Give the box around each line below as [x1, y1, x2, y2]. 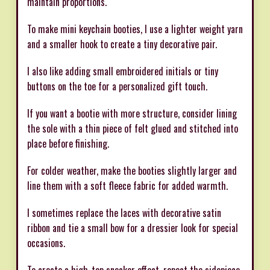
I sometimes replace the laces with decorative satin [27, 205, 221, 220]
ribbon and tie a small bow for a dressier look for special [27, 220, 238, 235]
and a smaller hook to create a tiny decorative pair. [27, 36, 217, 51]
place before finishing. [27, 136, 109, 151]
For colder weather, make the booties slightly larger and [27, 163, 237, 178]
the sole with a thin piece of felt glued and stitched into [27, 121, 238, 136]
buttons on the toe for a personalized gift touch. [27, 78, 207, 93]
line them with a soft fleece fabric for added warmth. [27, 178, 228, 193]
